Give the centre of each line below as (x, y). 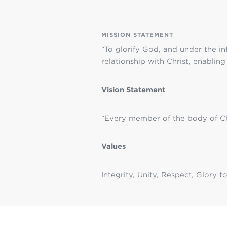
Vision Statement (133, 90)
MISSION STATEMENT (137, 35)
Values (113, 146)
